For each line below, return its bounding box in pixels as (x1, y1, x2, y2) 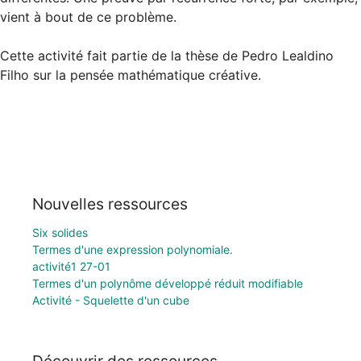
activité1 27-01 (32, 259, 110, 273)
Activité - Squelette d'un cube (32, 293, 189, 307)
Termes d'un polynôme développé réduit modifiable (32, 276, 303, 290)
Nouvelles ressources (32, 193, 188, 214)
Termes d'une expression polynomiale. (32, 242, 233, 256)
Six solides (32, 225, 88, 239)
